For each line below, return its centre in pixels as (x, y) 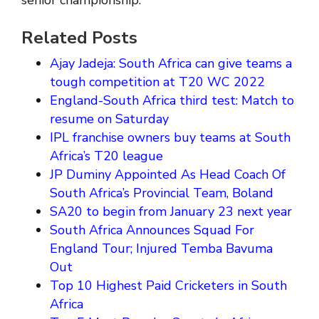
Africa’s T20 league (106, 156)
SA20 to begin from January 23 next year (171, 212)
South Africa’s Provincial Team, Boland (162, 193)
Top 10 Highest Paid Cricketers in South (168, 286)
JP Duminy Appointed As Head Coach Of (168, 175)
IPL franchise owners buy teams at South (170, 138)
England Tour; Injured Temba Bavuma (161, 249)
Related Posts (79, 38)
